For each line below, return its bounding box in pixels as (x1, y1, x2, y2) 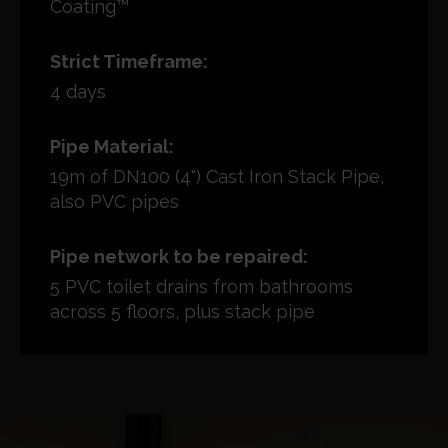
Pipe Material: (50, 135, 174, 157)
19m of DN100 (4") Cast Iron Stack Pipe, (50, 165, 384, 187)
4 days (50, 80, 106, 102)
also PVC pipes (50, 190, 179, 212)
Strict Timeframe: (50, 50, 208, 72)
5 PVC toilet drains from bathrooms (50, 275, 353, 297)
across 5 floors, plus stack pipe (50, 300, 315, 322)
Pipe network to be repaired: (50, 245, 308, 267)
